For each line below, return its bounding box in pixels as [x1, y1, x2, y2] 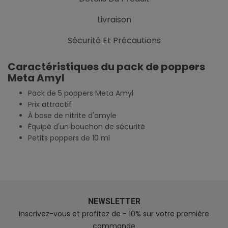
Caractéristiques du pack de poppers [8, 59, 205, 74]
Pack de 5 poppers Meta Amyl [28, 88, 133, 98]
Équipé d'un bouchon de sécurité [28, 121, 145, 132]
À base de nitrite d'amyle [28, 110, 117, 121]
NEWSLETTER [88, 196, 140, 206]
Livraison [97, 13, 131, 25]
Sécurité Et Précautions [67, 34, 161, 46]
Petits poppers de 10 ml [28, 132, 110, 143]
